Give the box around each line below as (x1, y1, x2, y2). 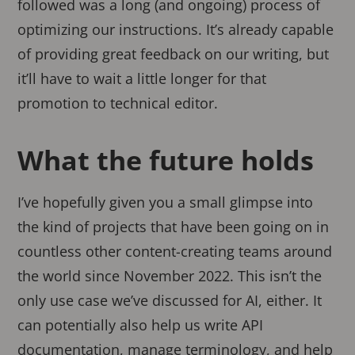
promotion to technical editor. (17, 94, 219, 113)
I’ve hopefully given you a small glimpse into (17, 193, 314, 212)
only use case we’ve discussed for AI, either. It (17, 291, 323, 311)
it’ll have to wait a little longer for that (17, 69, 267, 89)
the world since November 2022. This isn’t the (17, 266, 323, 286)
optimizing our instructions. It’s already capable (17, 20, 334, 40)
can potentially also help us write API (17, 315, 264, 335)
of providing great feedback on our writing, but (17, 44, 330, 64)
